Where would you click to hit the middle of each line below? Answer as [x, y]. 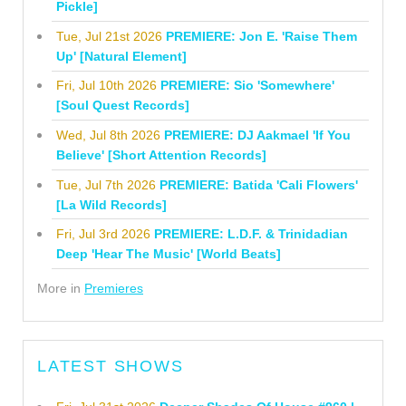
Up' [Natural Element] [121, 56]
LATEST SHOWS [111, 367]
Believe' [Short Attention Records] [161, 155]
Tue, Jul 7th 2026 [106, 184]
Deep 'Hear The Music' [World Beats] [168, 254]
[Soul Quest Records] [122, 106]
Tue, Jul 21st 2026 [109, 36]
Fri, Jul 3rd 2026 [103, 234]
